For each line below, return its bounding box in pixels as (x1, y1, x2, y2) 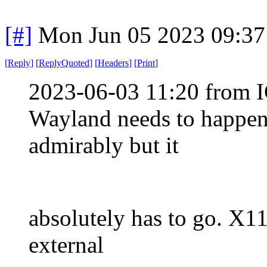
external (29, 231, 104, 257)
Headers (98, 57, 129, 68)
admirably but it (29, 132, 179, 158)
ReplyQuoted (39, 57, 89, 68)
